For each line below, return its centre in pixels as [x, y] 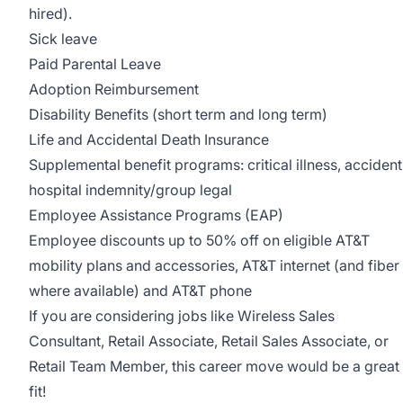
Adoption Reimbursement [114, 89]
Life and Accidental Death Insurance [149, 139]
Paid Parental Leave [95, 64]
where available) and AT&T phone [140, 291]
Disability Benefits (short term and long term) [178, 114]
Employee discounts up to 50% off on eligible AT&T [199, 240]
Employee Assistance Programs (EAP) [156, 215]
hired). [50, 13]
